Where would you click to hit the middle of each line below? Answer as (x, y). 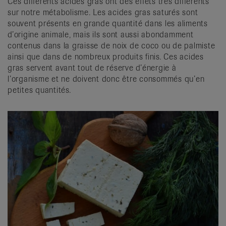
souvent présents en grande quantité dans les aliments (108, 24)
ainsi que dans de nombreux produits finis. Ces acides (106, 57)
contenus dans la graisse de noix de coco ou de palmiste (111, 46)
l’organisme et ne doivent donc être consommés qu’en (106, 79)
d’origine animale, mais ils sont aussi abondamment (101, 35)
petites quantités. (39, 90)
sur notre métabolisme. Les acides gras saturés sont (103, 13)
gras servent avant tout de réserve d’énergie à (92, 68)
